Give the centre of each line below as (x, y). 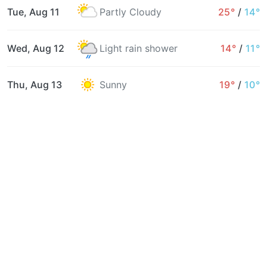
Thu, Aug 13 (35, 84)
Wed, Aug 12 (36, 48)
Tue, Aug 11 (33, 12)
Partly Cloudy (131, 12)
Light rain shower (139, 48)
